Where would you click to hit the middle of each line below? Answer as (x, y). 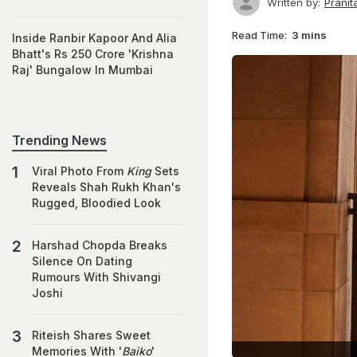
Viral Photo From (79, 171)
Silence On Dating (82, 261)
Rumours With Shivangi (96, 277)
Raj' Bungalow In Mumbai (82, 70)
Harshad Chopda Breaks (100, 245)
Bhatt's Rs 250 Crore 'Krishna (93, 54)
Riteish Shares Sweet (91, 335)
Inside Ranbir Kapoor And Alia (94, 38)
